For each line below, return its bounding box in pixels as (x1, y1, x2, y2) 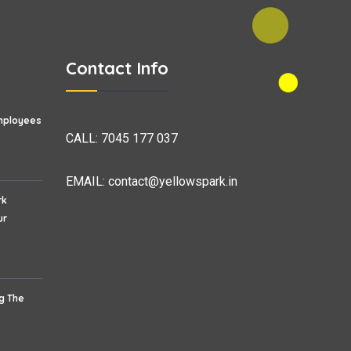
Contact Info (65, 56, 168, 79)
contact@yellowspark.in (107, 173, 237, 189)
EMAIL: (65, 173, 108, 189)
